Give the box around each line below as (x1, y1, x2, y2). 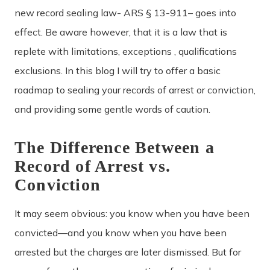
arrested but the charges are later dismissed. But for (14, 245, 241, 258)
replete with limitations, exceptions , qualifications (14, 45, 237, 57)
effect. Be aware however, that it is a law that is (14, 26, 227, 38)
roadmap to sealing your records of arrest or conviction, (14, 84, 256, 96)
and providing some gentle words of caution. (14, 103, 210, 115)
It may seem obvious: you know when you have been (14, 207, 250, 219)
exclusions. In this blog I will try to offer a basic (14, 64, 221, 77)
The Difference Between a (14, 138, 215, 157)
